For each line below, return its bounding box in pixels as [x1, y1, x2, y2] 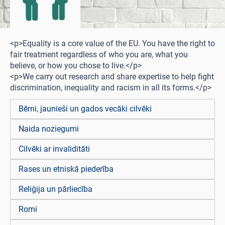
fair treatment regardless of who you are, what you [10, 50, 188, 59]
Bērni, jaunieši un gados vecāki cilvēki [19, 104, 152, 114]
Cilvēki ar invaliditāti [19, 144, 90, 154]
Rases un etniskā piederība [19, 164, 114, 174]
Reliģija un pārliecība [19, 184, 92, 194]
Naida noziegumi [19, 124, 79, 134]
